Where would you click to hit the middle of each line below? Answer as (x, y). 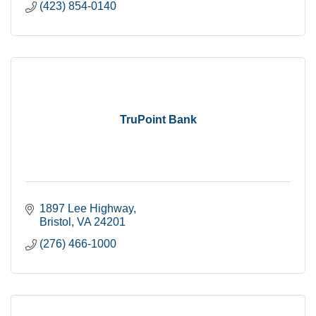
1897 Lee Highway (86, 208)
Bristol (55, 222)
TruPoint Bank (158, 120)
